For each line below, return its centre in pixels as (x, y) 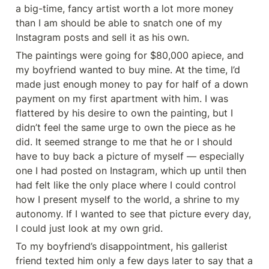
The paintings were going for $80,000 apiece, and (130, 55)
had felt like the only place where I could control (126, 185)
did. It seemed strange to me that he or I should (124, 142)
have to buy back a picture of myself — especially (130, 156)
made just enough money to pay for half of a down (132, 84)
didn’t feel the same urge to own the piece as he (125, 127)
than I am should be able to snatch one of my (119, 23)
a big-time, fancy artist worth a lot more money (125, 8)
